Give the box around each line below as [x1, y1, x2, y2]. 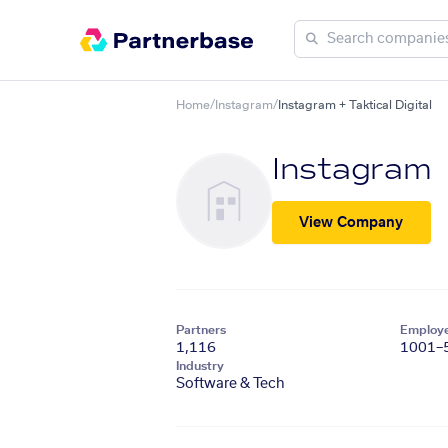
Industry [176, 360, 224, 372]
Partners [176, 324, 226, 336]
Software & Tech [176, 377, 285, 391]
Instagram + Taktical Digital [278, 99, 432, 111]
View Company [299, 215, 404, 230]
